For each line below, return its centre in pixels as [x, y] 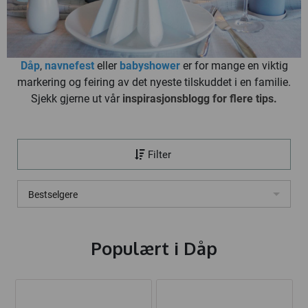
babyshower [150, 66]
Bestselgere [53, 195]
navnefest [69, 66]
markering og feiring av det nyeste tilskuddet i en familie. [154, 82]
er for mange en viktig [234, 66]
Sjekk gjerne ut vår [77, 99]
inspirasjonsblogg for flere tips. [200, 99]
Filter [158, 155]
